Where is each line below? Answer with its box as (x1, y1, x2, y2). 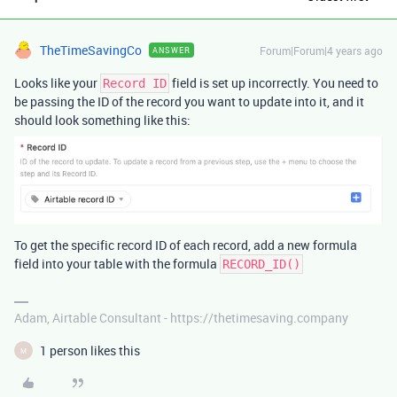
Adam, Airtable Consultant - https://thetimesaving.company (14, 309, 348, 326)
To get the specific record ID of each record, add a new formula (14, 237, 357, 253)
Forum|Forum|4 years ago (260, 43, 383, 58)
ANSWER (152, 44, 191, 57)
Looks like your (14, 74, 100, 92)
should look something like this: (14, 112, 191, 129)
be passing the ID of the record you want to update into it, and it (14, 93, 364, 111)
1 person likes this (40, 342, 140, 359)
